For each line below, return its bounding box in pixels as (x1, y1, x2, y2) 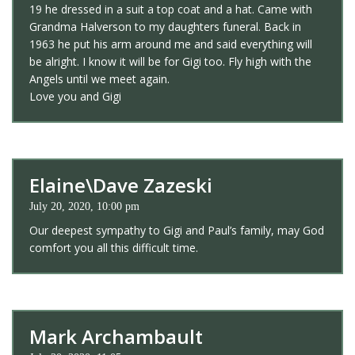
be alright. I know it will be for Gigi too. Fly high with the (29, 53, 311, 69)
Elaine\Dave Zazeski (29, 171, 212, 198)
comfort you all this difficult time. (29, 239, 198, 255)
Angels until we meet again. (29, 71, 170, 86)
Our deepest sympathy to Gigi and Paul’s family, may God (29, 222, 324, 238)
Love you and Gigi (29, 88, 121, 104)
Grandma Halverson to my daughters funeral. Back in (29, 18, 301, 34)
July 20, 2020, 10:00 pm (29, 200, 139, 212)
